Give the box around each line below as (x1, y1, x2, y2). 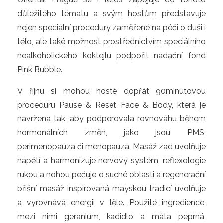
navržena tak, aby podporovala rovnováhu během (17, 114, 206, 123)
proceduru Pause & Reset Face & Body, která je (17, 100, 206, 110)
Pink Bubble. (17, 65, 62, 74)
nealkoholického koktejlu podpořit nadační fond (17, 51, 206, 60)
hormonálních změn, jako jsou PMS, (17, 128, 206, 137)
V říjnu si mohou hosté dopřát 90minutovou (17, 86, 206, 96)
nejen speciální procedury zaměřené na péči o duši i (17, 23, 206, 32)
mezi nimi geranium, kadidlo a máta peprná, (17, 212, 206, 221)
